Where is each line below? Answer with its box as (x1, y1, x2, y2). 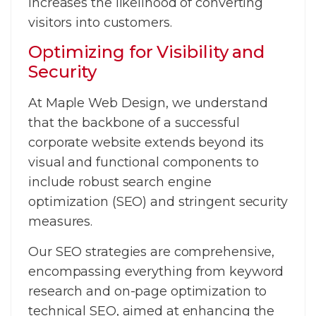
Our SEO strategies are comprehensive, (28, 243, 275, 260)
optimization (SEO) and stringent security (28, 194, 288, 210)
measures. (28, 214, 93, 230)
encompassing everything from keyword (28, 263, 284, 279)
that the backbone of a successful (28, 115, 240, 131)
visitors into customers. (28, 14, 172, 30)
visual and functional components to (28, 154, 259, 171)
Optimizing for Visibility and (28, 42, 265, 63)
